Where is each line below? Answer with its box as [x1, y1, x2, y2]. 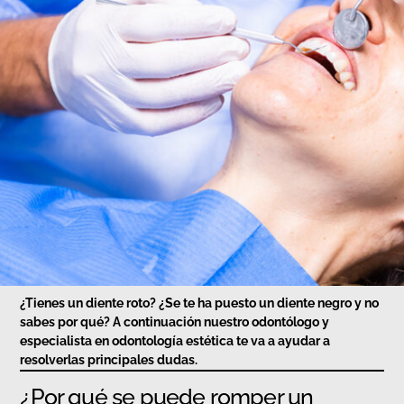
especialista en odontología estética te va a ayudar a [20, 334, 331, 349]
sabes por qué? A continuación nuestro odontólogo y [20, 315, 330, 330]
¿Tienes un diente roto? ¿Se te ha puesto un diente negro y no [20, 296, 380, 311]
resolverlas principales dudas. [20, 353, 198, 368]
